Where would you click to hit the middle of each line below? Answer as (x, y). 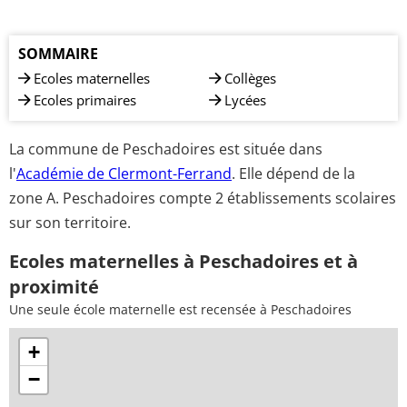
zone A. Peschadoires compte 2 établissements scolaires (203, 198)
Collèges (250, 78)
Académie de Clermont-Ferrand (124, 173)
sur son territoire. (70, 222)
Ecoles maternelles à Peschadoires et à (184, 261)
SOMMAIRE (58, 54)
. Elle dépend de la (293, 173)
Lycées (245, 100)
